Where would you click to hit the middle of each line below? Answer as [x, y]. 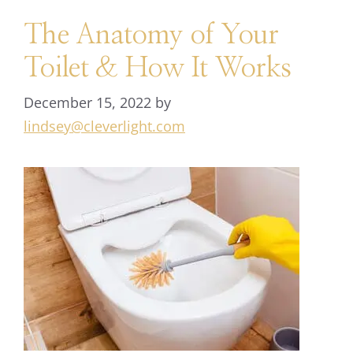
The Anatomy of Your [151, 35]
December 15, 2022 [87, 102]
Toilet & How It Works [158, 68]
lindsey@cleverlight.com [104, 126]
